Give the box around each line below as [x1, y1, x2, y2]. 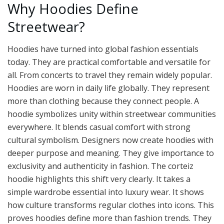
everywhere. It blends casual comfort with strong [7, 121, 190, 133]
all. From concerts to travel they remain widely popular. [7, 69, 212, 81]
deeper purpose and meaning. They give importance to [7, 147, 214, 159]
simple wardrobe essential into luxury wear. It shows [7, 186, 204, 198]
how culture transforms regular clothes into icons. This [7, 199, 214, 211]
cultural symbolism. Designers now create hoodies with [7, 134, 213, 146]
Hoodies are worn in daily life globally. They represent [7, 82, 209, 94]
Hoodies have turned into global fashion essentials [7, 43, 198, 55]
